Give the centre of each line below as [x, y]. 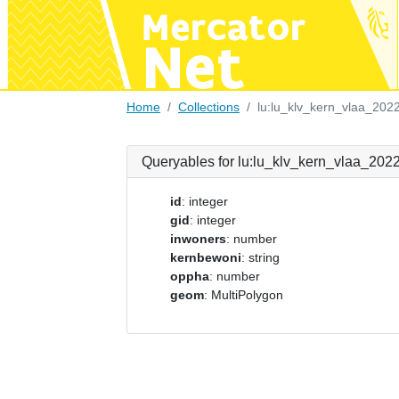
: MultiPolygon [244, 295]
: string [261, 257]
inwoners [198, 239]
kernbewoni [206, 257]
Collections [209, 107]
